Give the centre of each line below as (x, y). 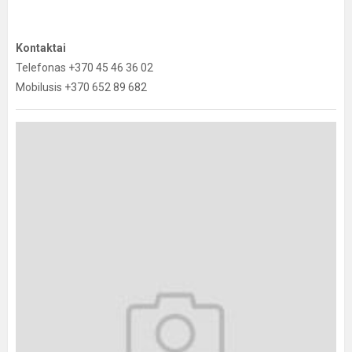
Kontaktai (41, 48)
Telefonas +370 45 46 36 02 (84, 68)
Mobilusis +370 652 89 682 (81, 88)
